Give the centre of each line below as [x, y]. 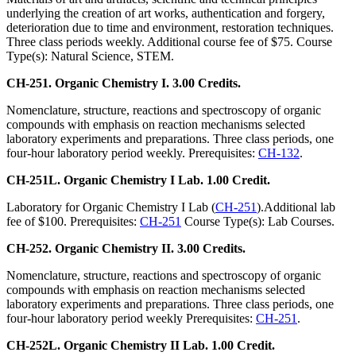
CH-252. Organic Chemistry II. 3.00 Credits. [126, 249]
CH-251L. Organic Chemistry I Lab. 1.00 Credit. [138, 180]
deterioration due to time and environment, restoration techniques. [170, 28]
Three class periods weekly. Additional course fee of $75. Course [169, 42]
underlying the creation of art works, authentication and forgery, [166, 14]
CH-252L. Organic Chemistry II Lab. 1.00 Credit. [141, 346]
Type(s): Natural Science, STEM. [90, 56]
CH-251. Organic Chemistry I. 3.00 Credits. [124, 83]
